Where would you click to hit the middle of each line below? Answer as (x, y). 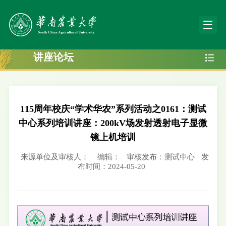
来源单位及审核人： (55, 157)
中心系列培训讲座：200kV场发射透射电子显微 (113, 123)
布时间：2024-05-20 (111, 167)
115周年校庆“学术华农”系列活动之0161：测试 (113, 109)
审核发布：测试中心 (160, 157)
